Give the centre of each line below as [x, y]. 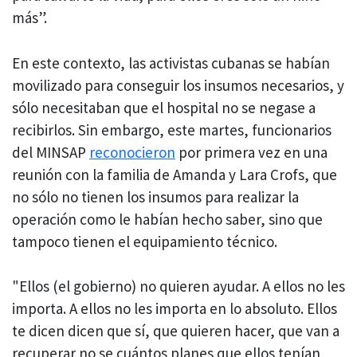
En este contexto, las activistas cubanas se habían [171, 63]
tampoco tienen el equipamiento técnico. [146, 241]
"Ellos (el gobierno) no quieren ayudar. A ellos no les [178, 286]
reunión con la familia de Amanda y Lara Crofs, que [175, 174]
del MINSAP [51, 152]
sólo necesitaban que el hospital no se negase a [164, 107]
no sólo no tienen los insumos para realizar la [155, 196]
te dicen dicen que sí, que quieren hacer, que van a [176, 331]
